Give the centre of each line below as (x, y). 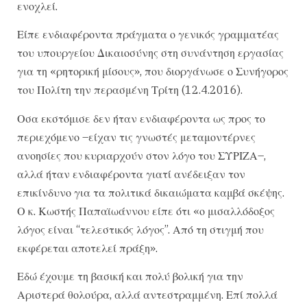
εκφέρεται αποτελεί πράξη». (87, 248)
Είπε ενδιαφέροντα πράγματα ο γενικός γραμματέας (148, 35)
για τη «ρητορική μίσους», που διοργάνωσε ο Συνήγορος (153, 72)
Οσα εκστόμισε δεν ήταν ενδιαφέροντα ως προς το (141, 118)
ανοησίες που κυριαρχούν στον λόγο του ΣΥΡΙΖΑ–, (142, 155)
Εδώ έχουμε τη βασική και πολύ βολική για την (130, 277)
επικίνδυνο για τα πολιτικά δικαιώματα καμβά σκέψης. (151, 192)
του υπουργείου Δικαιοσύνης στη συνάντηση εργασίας (150, 53)
